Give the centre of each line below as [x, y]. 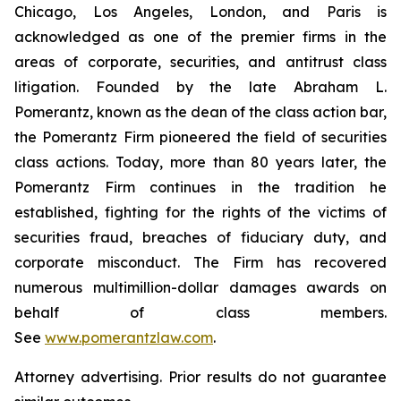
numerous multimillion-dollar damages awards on [200, 287]
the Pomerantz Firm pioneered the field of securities [200, 137]
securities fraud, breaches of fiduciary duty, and [200, 237]
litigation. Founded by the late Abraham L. [200, 87]
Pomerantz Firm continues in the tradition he [200, 187]
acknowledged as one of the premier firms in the [200, 37]
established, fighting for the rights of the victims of [200, 212]
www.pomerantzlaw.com [129, 337]
